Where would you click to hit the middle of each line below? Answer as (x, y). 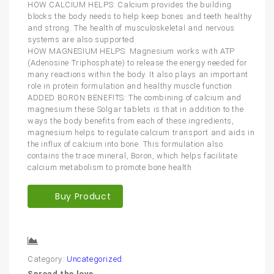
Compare (63, 242)
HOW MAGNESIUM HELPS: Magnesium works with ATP (131, 51)
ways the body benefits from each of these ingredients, (131, 121)
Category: (47, 259)
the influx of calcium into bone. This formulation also (125, 144)
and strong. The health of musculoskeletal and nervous (131, 28)
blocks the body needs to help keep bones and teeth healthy (140, 17)
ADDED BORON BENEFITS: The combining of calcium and (135, 98)
